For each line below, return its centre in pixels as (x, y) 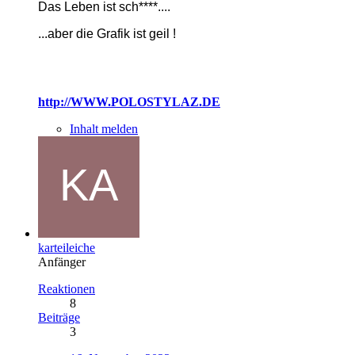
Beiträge (59, 317)
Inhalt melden (104, 128)
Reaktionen (67, 288)
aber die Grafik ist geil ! (112, 33)
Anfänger (62, 261)
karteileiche (67, 247)
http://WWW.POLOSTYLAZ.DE (129, 101)
